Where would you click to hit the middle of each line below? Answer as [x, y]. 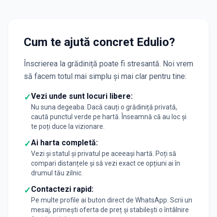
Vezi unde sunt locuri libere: [82, 96]
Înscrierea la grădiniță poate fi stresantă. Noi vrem [108, 64]
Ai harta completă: [64, 143]
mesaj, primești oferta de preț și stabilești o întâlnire [110, 210]
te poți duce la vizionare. [68, 126]
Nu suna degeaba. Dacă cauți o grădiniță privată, [104, 107]
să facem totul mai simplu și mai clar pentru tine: [105, 76]
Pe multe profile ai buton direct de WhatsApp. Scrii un [112, 200]
